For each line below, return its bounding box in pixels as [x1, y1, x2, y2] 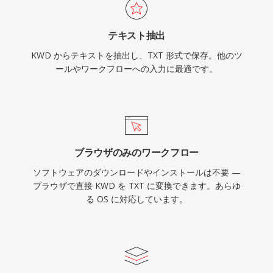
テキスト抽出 [107, 29, 166, 42]
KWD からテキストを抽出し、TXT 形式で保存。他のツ [30, 49, 243, 61]
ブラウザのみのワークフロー [74, 146, 199, 159]
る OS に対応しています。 [85, 193, 188, 205]
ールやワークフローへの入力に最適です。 [55, 63, 218, 74]
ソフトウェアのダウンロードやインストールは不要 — [32, 166, 241, 178]
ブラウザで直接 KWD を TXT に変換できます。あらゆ [32, 180, 241, 191]
